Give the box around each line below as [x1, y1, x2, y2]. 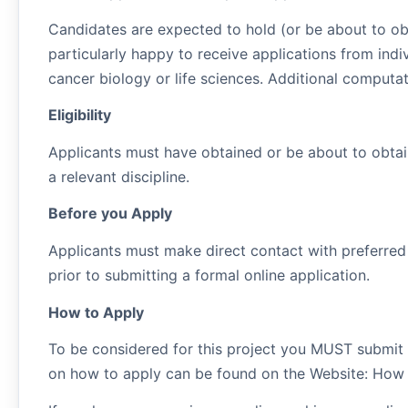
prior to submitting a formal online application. [48, 265, 370, 284]
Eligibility [48, 106, 113, 125]
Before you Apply [48, 204, 172, 223]
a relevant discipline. [48, 167, 189, 186]
